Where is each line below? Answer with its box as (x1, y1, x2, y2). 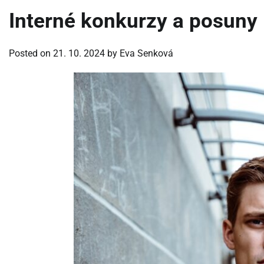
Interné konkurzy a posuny (9, 8, 258, 33)
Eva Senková (120, 47, 173, 59)
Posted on (9, 47, 53, 59)
